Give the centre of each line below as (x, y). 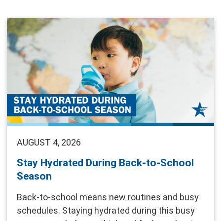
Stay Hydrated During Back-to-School (105, 163)
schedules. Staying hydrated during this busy (106, 211)
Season (34, 176)
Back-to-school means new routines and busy (108, 197)
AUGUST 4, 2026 (49, 143)
